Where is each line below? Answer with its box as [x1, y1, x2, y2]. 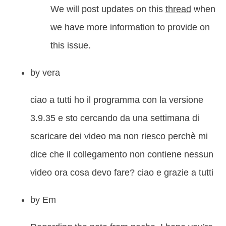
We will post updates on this [50, 4, 165, 15]
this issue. [50, 40, 91, 51]
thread [165, 4, 191, 15]
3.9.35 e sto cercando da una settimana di [30, 113, 199, 124]
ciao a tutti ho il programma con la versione [30, 95, 203, 105]
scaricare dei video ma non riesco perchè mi [30, 131, 208, 142]
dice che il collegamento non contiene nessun [30, 149, 213, 160]
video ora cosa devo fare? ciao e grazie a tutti [30, 167, 213, 178]
